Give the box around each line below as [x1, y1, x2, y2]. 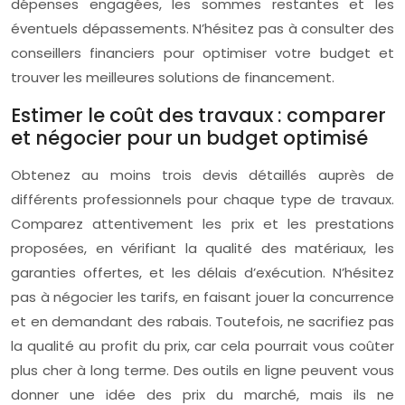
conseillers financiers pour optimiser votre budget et [11, 43, 394, 62]
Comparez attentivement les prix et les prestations [11, 214, 394, 233]
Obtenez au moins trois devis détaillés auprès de [11, 165, 394, 184]
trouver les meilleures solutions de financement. [11, 68, 334, 87]
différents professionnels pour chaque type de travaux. [11, 190, 394, 209]
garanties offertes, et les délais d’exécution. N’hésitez [11, 263, 394, 282]
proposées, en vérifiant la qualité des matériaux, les [11, 239, 394, 258]
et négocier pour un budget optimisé [11, 125, 368, 151]
